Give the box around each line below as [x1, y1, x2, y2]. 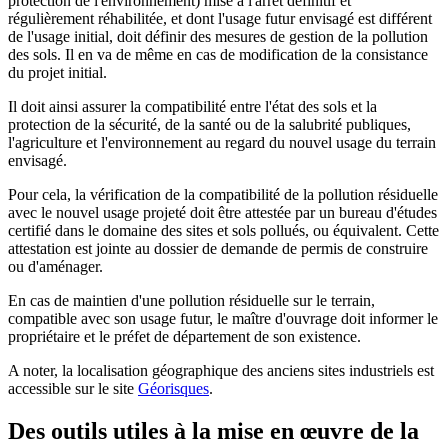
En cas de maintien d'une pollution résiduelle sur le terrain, [8, 292, 375, 310]
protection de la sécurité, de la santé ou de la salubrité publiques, [8, 116, 411, 134]
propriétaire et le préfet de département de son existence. [8, 328, 361, 346]
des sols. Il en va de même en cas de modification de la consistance [8, 46, 428, 64]
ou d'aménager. [8, 258, 103, 276]
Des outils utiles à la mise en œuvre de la [8, 418, 419, 445]
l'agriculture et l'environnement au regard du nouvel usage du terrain [8, 134, 436, 152]
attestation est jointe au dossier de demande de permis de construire [8, 240, 428, 258]
